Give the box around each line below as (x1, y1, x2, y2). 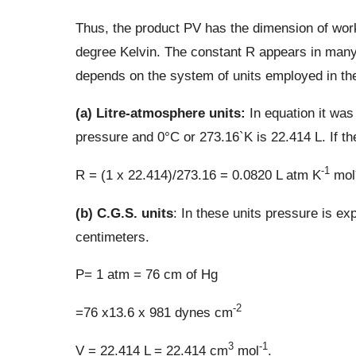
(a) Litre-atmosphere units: (75, 105, 246, 122)
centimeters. (75, 228, 149, 245)
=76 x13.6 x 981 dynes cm (75, 304, 233, 320)
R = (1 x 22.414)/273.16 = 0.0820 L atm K (75, 167, 321, 184)
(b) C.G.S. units (75, 204, 173, 221)
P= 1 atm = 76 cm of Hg (75, 265, 218, 282)
